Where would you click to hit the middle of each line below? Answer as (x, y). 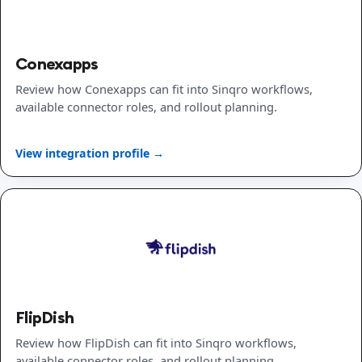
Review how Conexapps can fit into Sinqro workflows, (164, 89)
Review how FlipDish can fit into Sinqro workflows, (156, 342)
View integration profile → (90, 153)
